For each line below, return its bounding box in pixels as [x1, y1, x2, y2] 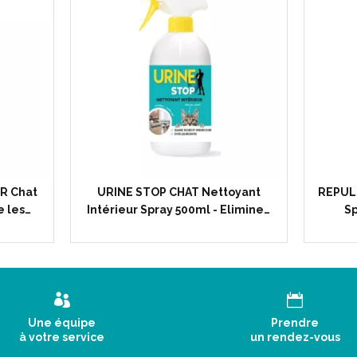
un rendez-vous [249, 331, 340, 343]
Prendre [271, 316, 320, 329]
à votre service [19, 331, 105, 343]
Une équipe [28, 316, 96, 329]
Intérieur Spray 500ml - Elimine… [87, 203, 270, 216]
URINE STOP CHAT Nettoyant [96, 186, 261, 198]
